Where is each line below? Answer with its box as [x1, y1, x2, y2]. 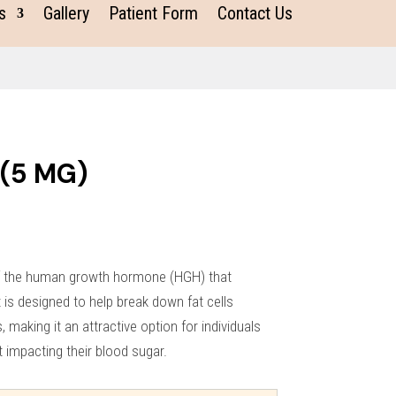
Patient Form [109, 3, 198, 24]
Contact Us [217, 3, 293, 24]
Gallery [43, 3, 89, 24]
